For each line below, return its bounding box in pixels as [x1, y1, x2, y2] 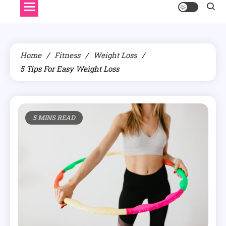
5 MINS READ [33, 113, 75, 122]
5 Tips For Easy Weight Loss [20, 64, 119, 74]
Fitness [54, 50, 80, 60]
